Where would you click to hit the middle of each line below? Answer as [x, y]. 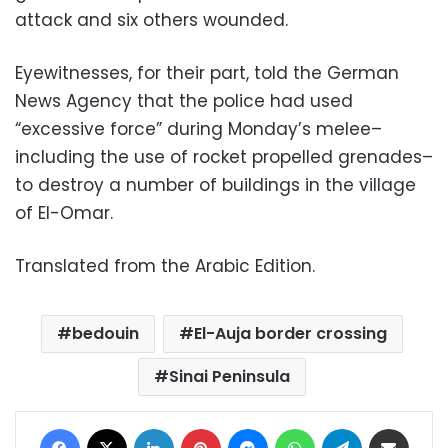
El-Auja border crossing [290, 333]
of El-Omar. [64, 213]
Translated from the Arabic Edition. [165, 266]
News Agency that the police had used [184, 101]
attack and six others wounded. [151, 20]
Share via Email [425, 427]
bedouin [105, 333]
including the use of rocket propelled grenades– [224, 157]
